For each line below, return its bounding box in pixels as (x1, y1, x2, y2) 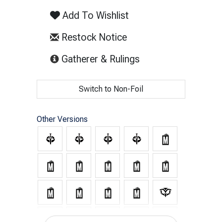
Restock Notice (59, 31, 127, 43)
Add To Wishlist (60, 9, 129, 21)
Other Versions (37, 114, 88, 124)
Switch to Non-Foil (79, 84, 143, 94)
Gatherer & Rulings (59, 53, 140, 65)
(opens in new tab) (139, 52, 218, 64)
